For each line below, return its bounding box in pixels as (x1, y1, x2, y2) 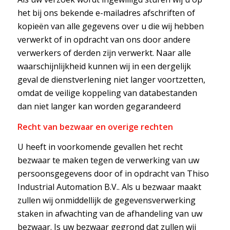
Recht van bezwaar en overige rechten (17, 121, 173, 132)
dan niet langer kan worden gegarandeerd (17, 100, 181, 112)
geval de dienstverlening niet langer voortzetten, (17, 73, 205, 85)
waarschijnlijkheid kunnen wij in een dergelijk (17, 60, 191, 72)
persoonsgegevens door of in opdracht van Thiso (17, 168, 209, 180)
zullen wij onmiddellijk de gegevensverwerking (17, 195, 196, 206)
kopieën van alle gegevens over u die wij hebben (17, 20, 204, 32)
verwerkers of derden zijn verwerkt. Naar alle (17, 47, 191, 59)
